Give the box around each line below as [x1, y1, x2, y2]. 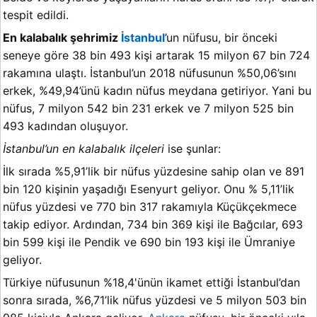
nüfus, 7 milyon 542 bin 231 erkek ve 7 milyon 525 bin [3, 101, 294, 116]
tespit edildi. [3, 8, 69, 23]
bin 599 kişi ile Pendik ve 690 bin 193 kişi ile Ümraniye [3, 235, 295, 250]
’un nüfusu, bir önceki [165, 30, 277, 45]
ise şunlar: [164, 142, 224, 156]
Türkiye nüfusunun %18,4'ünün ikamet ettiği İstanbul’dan [3, 275, 300, 290]
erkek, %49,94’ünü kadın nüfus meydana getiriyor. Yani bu [3, 83, 311, 98]
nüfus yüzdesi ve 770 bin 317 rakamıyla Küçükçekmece [3, 200, 296, 214]
